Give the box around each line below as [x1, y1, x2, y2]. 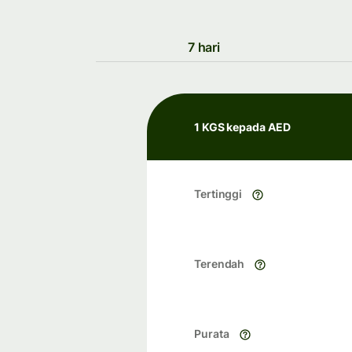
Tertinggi [194, 187, 243, 201]
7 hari [188, 39, 220, 55]
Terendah [194, 257, 245, 271]
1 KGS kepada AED [194, 120, 291, 134]
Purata [194, 327, 229, 341]
